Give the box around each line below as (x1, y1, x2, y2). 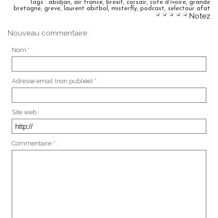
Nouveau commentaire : (8, 28, 91, 37)
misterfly (111, 5, 137, 12)
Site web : (11, 109, 39, 116)
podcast (140, 5, 164, 12)
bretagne (14, 5, 41, 12)
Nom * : (11, 46, 33, 54)
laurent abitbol (64, 5, 108, 12)
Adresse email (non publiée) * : (11, 77, 99, 85)
